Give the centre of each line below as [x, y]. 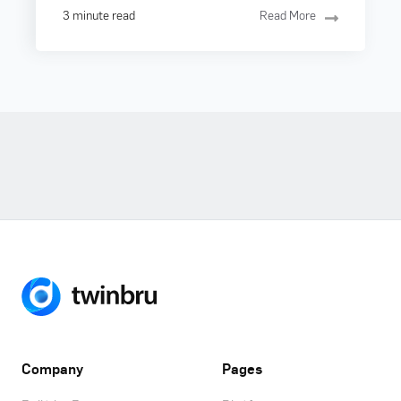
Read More [288, 14]
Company [52, 368]
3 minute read [99, 14]
